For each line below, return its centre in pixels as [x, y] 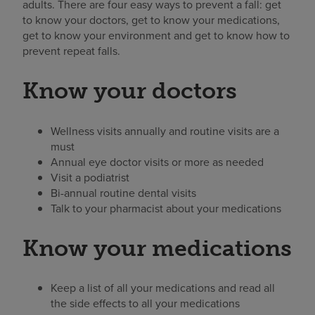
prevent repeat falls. [71, 51]
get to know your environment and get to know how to [156, 36]
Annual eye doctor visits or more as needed [157, 161]
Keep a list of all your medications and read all [163, 288]
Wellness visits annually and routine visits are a [165, 130]
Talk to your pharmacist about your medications [166, 208]
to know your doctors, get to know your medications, [151, 20]
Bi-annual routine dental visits [123, 192]
